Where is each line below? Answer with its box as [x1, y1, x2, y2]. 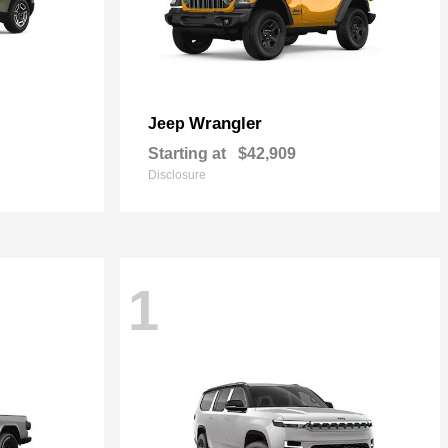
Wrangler [189, 114, 262, 133]
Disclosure [148, 168, 206, 182]
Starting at [148, 145, 226, 162]
